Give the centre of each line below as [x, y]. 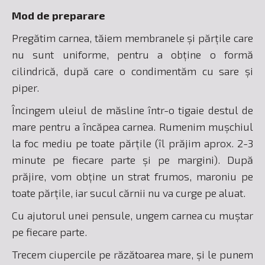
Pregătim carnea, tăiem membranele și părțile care [132, 38]
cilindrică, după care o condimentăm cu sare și [132, 71]
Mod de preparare [59, 15]
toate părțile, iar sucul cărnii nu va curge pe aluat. [129, 193]
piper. [25, 88]
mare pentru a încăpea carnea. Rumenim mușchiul [132, 127]
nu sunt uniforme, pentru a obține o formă [132, 54]
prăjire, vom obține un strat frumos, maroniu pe [132, 176]
